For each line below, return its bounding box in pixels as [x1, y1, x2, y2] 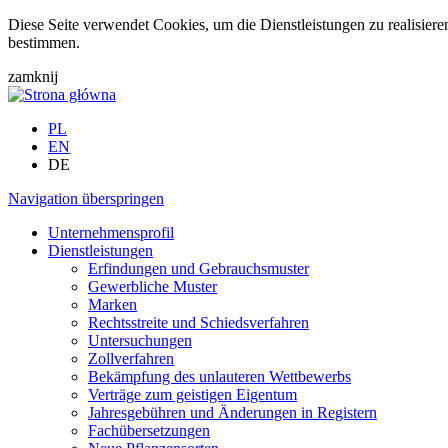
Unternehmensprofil [48, 224, 174, 241]
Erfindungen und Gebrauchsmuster [88, 260, 309, 277]
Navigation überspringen [8, 190, 164, 207]
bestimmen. [8, 34, 80, 51]
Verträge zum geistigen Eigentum [88, 386, 297, 403]
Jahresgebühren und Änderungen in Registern [88, 404, 377, 421]
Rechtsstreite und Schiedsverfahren [88, 314, 309, 331]
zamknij [8, 68, 58, 85]
